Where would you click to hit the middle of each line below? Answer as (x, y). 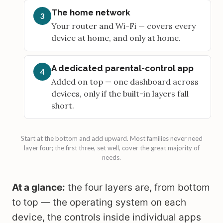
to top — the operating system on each (99, 202)
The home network (91, 12)
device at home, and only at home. (116, 38)
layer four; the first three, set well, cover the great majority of (111, 148)
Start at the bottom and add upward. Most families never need (111, 138)
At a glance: (39, 187)
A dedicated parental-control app (122, 68)
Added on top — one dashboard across (125, 82)
